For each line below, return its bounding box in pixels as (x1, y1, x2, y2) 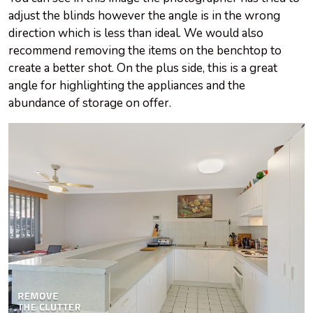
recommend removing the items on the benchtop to (8, 42, 282, 59)
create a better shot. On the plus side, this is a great (8, 59, 277, 76)
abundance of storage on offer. (8, 94, 171, 111)
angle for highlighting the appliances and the (8, 77, 245, 94)
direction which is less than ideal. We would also (8, 24, 263, 41)
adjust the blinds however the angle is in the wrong (8, 7, 280, 24)
